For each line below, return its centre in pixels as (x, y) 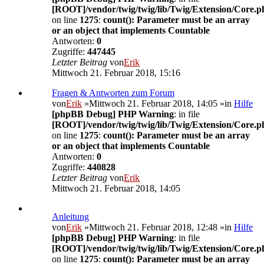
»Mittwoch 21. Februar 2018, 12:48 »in (158, 227)
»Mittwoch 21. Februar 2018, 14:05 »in (158, 104)
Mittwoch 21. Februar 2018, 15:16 (116, 73)
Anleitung (70, 217)
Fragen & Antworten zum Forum (113, 93)
